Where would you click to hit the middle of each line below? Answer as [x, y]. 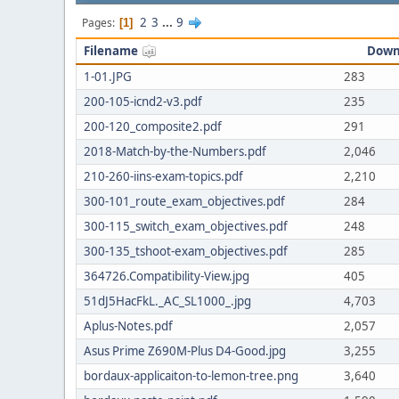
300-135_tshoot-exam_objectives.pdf [186, 251]
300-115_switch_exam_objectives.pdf [186, 226]
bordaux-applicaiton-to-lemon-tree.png [191, 376]
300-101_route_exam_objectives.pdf [184, 201]
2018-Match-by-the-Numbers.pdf [175, 151]
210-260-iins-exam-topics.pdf [163, 176]
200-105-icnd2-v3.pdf [143, 102]
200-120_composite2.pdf [153, 126]
